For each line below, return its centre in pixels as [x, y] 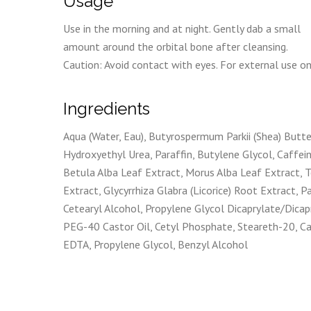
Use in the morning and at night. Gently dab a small [182, 28]
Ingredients [107, 109]
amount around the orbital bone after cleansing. [176, 47]
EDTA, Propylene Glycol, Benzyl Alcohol [155, 244]
